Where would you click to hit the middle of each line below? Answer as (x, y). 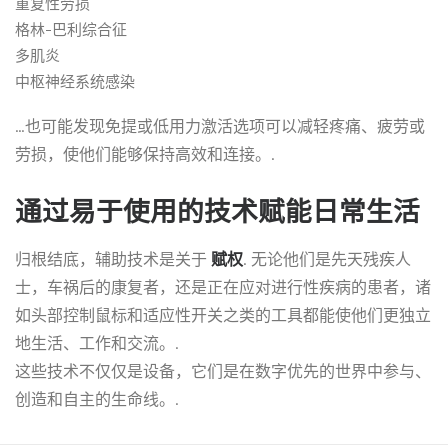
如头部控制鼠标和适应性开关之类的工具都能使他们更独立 (223, 315)
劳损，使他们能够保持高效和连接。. (145, 154)
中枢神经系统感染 (75, 82)
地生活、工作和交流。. (97, 343)
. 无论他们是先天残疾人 (327, 259)
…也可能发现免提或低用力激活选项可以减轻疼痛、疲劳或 (220, 126)
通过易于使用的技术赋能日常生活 (217, 212)
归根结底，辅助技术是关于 (113, 259)
